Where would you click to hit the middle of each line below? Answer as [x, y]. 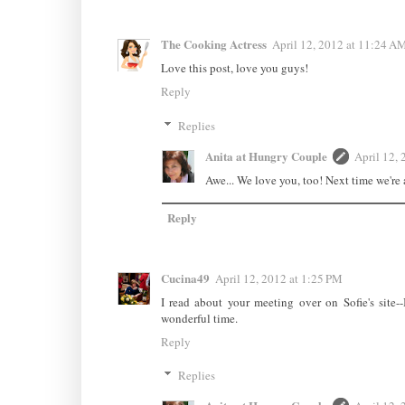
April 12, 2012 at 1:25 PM [278, 278]
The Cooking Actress [213, 44]
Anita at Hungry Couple [266, 155]
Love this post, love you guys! [234, 68]
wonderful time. [199, 318]
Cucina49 [185, 278]
